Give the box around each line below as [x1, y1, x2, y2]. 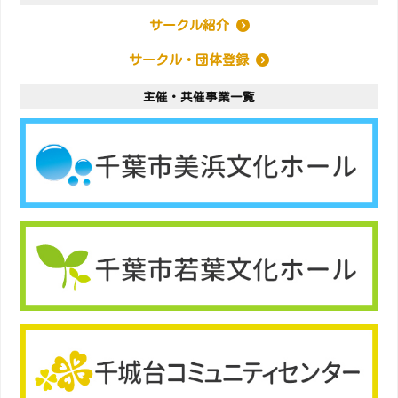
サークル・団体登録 [129, 52, 256, 67]
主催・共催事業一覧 [143, 90, 255, 103]
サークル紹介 [148, 18, 236, 32]
